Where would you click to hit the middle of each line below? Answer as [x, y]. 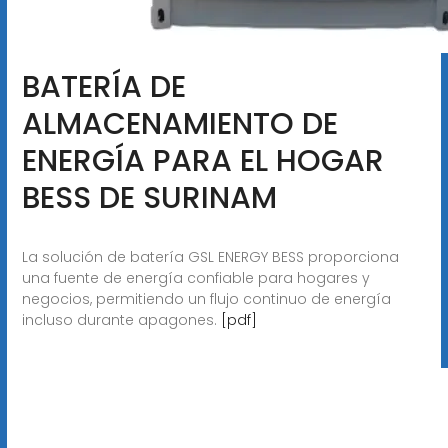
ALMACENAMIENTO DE [179, 123]
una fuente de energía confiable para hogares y [195, 277]
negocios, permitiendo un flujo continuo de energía [206, 298]
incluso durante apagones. [121, 319]
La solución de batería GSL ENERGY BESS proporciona [210, 256]
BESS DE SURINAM [149, 197]
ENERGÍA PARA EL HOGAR [202, 160]
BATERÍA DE [103, 86]
